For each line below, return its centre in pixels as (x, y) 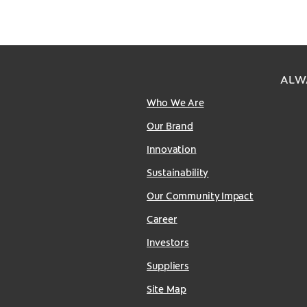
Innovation (172, 149)
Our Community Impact (200, 196)
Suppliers (168, 266)
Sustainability (178, 172)
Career (162, 219)
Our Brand (170, 126)
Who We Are (175, 102)
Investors (168, 242)
